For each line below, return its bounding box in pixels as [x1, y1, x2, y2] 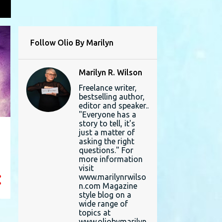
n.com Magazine [78, 181, 137, 190]
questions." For [78, 145, 133, 155]
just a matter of [78, 127, 135, 137]
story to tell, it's [78, 118, 135, 128]
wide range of [78, 199, 128, 208]
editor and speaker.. [78, 101, 149, 110]
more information [78, 154, 143, 164]
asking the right [78, 136, 134, 146]
